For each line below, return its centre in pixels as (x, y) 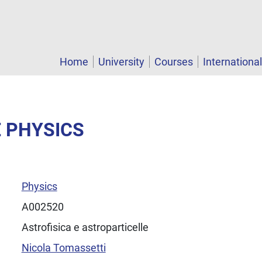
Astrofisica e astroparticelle (85, 227)
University (121, 62)
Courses (174, 62)
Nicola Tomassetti (63, 247)
